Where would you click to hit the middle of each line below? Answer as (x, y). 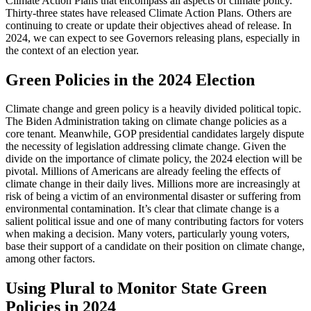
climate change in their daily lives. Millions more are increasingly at (153, 184)
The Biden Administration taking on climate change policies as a (146, 121)
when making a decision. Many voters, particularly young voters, (148, 234)
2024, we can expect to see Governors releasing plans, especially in (153, 37)
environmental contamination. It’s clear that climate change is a (142, 209)
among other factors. (50, 259)
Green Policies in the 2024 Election (130, 79)
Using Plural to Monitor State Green (136, 288)
